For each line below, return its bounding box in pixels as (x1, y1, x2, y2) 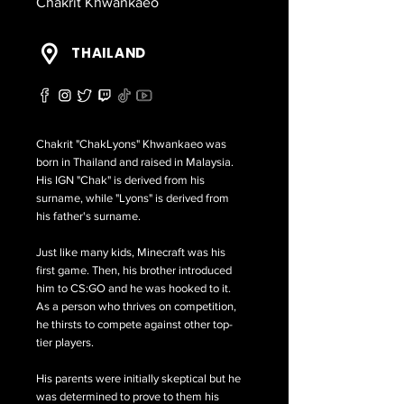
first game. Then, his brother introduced (36, 263, 232, 277)
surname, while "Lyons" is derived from (36, 191, 229, 205)
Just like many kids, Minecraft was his (36, 245, 225, 259)
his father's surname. (36, 209, 141, 223)
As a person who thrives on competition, (36, 299, 236, 313)
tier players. (36, 335, 94, 349)
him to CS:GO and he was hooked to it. (36, 281, 231, 295)
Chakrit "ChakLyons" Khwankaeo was (36, 137, 226, 151)
